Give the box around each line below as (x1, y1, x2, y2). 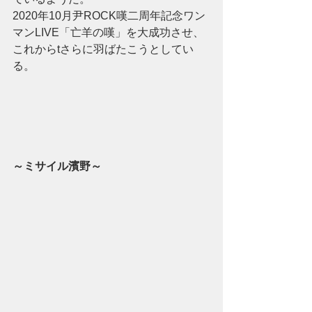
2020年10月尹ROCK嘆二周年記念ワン (13, 9, 205, 22)
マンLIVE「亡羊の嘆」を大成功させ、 (13, 26, 204, 38)
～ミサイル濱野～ (13, 159, 102, 172)
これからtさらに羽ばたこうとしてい (13, 42, 194, 55)
